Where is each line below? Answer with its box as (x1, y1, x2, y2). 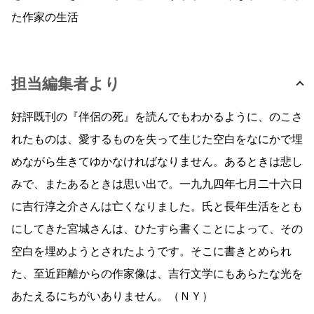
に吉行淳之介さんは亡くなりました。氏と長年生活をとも (11, 200, 303, 212)
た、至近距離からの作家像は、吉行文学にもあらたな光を (11, 268, 303, 280)
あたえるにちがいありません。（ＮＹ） (11, 290, 213, 302)
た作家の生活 (11, 11, 78, 23)
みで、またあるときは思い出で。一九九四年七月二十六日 (11, 178, 303, 190)
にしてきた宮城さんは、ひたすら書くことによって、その (11, 223, 303, 235)
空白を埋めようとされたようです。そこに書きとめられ (11, 245, 292, 257)
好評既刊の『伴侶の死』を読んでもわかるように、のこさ (11, 111, 303, 123)
